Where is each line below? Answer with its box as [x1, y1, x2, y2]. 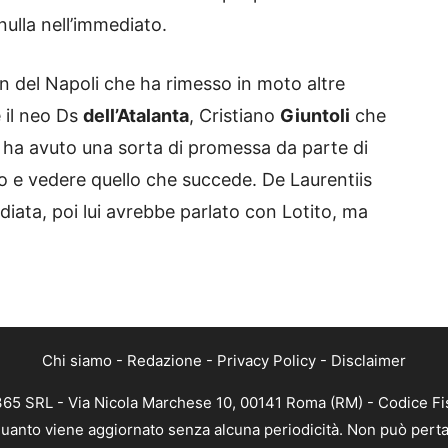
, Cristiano [189, 105, 280, 127]
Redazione [127, 351, 202, 371]
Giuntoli [280, 105, 350, 127]
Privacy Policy [217, 351, 316, 371]
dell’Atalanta [83, 105, 189, 127]
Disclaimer [331, 351, 406, 371]
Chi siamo [42, 351, 112, 371]
